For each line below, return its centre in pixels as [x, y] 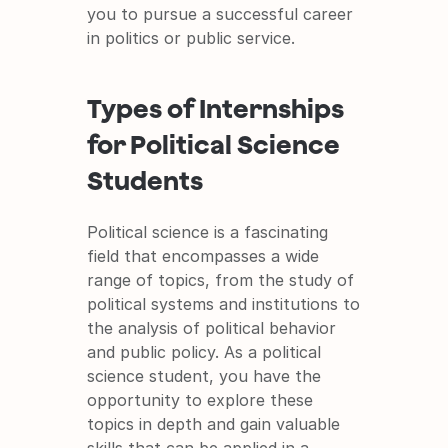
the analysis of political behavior [212, 327]
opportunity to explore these [200, 399]
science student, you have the [204, 375]
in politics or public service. [191, 37]
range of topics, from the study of [221, 279]
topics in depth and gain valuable [214, 423]
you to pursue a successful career [220, 13]
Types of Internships [216, 107]
